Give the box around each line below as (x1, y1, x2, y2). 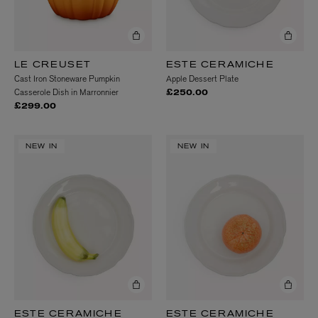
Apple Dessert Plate (166, 72, 238, 84)
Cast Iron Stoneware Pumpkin (14, 72, 120, 84)
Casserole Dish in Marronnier (14, 86, 119, 98)
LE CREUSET (14, 60, 91, 70)
